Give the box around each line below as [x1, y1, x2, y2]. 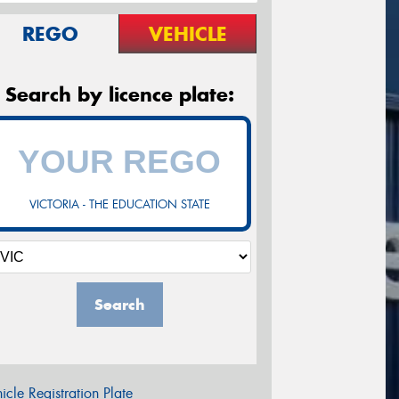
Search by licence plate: [4, 82, 234, 108]
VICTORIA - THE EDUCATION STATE [28, 197, 210, 213]
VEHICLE [148, 21, 227, 47]
